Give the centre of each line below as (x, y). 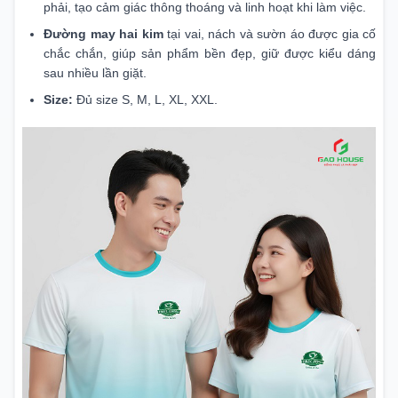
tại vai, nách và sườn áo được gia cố (269, 34)
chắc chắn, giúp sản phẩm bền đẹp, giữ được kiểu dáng (210, 54)
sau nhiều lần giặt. (95, 73)
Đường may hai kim (103, 34)
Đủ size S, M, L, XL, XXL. (145, 100)
